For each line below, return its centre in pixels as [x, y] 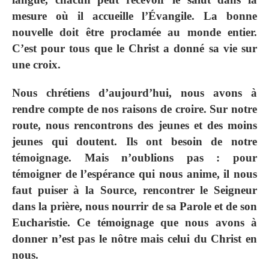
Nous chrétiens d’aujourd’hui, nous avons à [134, 93]
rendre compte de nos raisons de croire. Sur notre [134, 109]
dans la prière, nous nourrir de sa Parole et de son [134, 207]
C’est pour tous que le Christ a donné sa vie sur [134, 49]
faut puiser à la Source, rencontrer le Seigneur [134, 190]
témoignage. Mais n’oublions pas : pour [134, 158]
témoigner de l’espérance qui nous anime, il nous [134, 174]
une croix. [36, 65]
